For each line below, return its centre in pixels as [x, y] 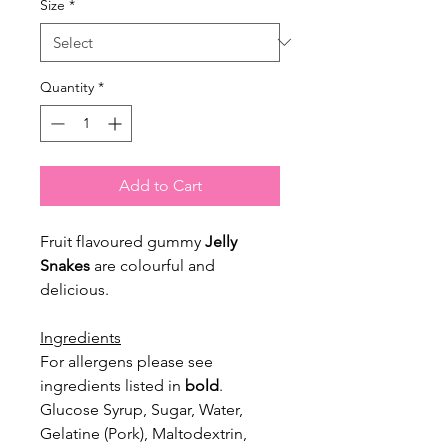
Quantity [67, 86]
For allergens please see [126, 361]
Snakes [65, 265]
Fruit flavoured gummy [122, 241]
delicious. [74, 289]
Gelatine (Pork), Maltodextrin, [143, 433]
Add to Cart [160, 185]
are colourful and [152, 265]
